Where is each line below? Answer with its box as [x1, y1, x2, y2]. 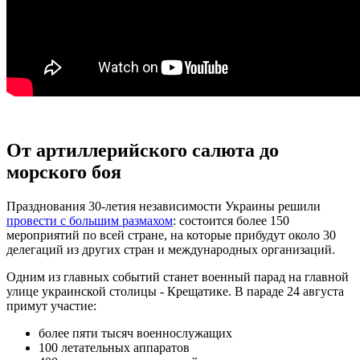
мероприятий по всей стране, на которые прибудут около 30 [6, 227, 336, 242]
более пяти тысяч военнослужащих [39, 325, 232, 340]
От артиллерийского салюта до [6, 139, 279, 161]
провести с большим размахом [6, 213, 173, 227]
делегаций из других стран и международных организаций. [6, 242, 335, 256]
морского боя [6, 161, 121, 182]
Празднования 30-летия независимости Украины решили [6, 198, 321, 213]
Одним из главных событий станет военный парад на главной [6, 269, 349, 284]
